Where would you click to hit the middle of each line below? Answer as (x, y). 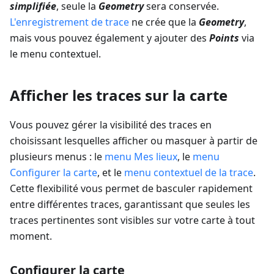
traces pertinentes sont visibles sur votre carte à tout (132, 220)
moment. (31, 236)
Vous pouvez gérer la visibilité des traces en (111, 124)
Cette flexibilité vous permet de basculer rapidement (131, 188)
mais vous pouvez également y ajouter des (109, 38)
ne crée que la (164, 22)
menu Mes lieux (141, 156)
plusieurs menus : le (57, 156)
